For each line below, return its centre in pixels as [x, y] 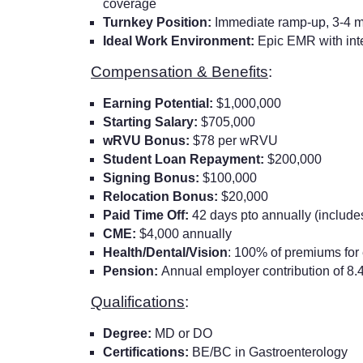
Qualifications [138, 301]
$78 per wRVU [234, 140]
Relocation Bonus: [162, 196]
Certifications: [147, 352]
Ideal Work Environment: [180, 41]
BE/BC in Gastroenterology [271, 352]
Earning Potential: [160, 103]
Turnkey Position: [157, 22]
